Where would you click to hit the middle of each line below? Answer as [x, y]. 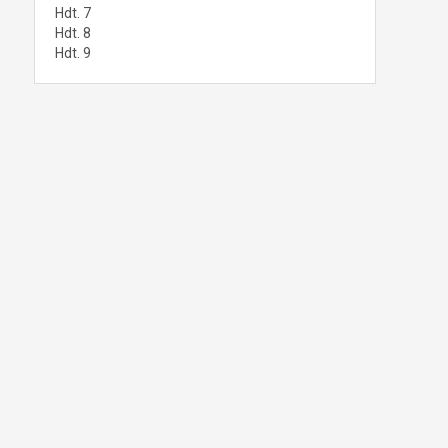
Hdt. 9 [73, 53]
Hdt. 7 [73, 13]
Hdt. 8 [73, 33]
